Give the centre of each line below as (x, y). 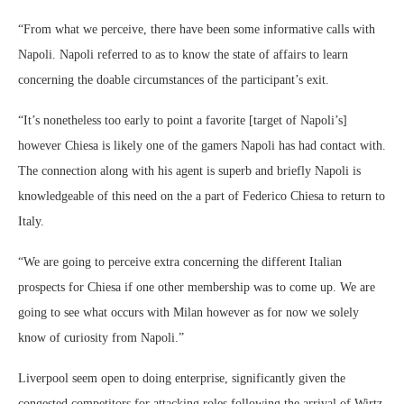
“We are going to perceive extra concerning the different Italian (180, 262)
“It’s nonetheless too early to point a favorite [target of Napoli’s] (183, 120)
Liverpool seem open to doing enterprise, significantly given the (182, 378)
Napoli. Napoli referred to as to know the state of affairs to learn (183, 55)
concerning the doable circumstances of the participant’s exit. (174, 80)
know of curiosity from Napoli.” (101, 338)
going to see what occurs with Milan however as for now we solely (188, 312)
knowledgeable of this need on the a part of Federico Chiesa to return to (202, 196)
